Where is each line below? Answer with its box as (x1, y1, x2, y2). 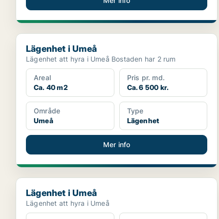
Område (34, 107, 61, 115)
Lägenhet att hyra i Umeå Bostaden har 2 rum (111, 55, 176, 63)
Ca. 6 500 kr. (127, 83, 169, 91)
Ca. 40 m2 (34, 83, 68, 91)
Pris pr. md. (127, 73, 165, 82)
